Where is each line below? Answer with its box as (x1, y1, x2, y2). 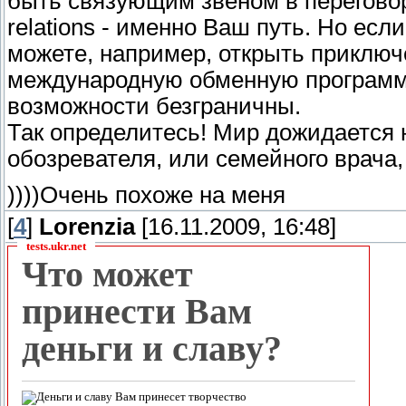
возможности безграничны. (7, 92, 301, 119)
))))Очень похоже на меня (7, 181, 285, 208)
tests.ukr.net (26, 239, 86, 254)
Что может (22, 254, 193, 295)
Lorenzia (39, 214, 135, 240)
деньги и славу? (22, 328, 282, 370)
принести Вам (22, 291, 252, 333)
